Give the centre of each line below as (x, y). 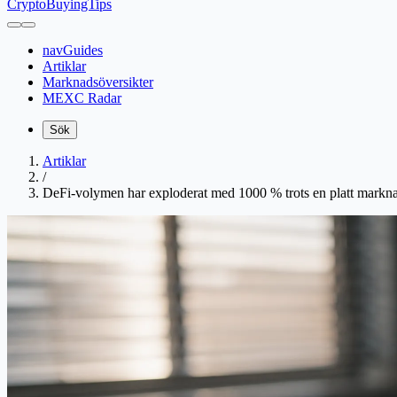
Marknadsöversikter (98, 82)
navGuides (73, 50)
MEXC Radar (82, 98)
